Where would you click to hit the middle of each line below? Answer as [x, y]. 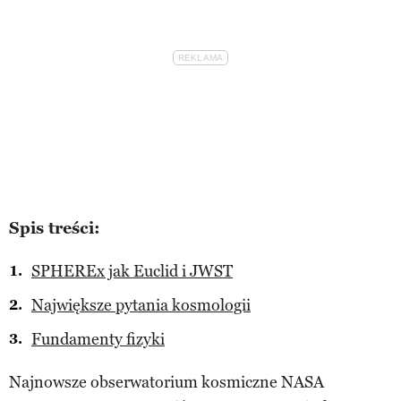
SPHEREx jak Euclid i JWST [132, 271]
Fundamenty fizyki [98, 339]
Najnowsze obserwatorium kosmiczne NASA [166, 382]
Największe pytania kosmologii [141, 305]
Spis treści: [55, 228]
